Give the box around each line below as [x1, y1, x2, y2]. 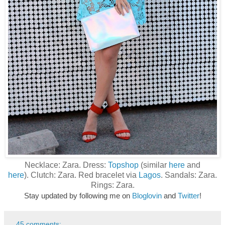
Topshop [108, 161, 139, 170]
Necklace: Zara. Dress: [25, 161, 108, 170]
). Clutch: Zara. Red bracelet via [24, 171, 139, 180]
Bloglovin [132, 191, 162, 200]
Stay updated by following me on [24, 191, 132, 200]
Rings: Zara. [90, 181, 135, 190]
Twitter [177, 191, 199, 200]
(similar [139, 161, 169, 170]
